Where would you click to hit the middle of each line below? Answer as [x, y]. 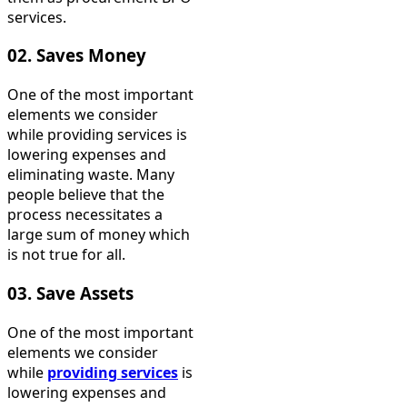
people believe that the [86, 195]
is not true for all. [66, 255]
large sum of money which [99, 235]
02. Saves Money [77, 55]
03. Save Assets [73, 293]
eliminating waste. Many [91, 175]
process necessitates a [85, 215]
